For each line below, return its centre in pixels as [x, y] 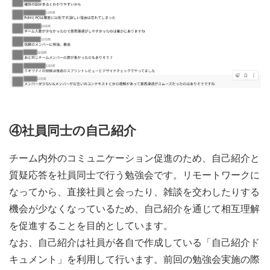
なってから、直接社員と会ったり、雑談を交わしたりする [134, 191]
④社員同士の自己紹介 [73, 130]
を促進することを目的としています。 [91, 225]
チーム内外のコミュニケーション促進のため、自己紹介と [134, 157]
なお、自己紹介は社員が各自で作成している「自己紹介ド [134, 242]
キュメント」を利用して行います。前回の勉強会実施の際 [134, 259]
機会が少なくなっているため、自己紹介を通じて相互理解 [134, 208]
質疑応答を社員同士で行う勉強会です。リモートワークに [134, 174]
